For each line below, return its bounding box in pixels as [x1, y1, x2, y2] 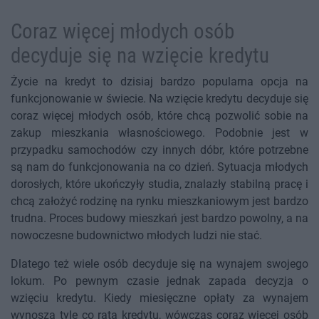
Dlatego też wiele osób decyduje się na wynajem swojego [11, 257, 308, 271]
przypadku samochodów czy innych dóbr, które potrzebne [11, 143, 308, 157]
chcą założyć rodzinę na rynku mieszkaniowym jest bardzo [11, 194, 308, 209]
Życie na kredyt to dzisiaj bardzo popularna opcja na [11, 75, 308, 89]
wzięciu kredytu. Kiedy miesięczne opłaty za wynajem [11, 291, 308, 305]
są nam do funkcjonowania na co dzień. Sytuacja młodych [11, 160, 308, 174]
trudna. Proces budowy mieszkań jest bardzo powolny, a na [11, 211, 308, 226]
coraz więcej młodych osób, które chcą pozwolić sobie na [11, 109, 308, 123]
